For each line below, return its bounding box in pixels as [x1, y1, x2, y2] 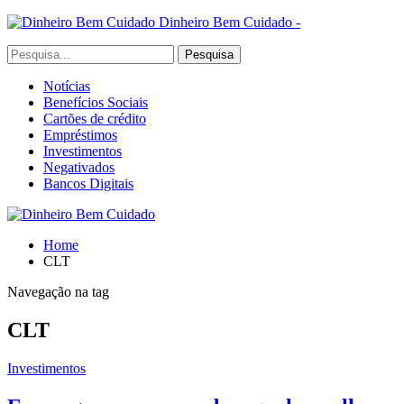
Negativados [43, 160, 115, 175]
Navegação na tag [7, 284, 109, 299]
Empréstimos [43, 127, 117, 142]
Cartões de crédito [43, 111, 146, 126]
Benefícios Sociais [43, 95, 148, 110]
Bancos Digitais [43, 176, 133, 191]
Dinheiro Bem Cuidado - [159, 14, 300, 30]
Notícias [43, 78, 90, 94]
